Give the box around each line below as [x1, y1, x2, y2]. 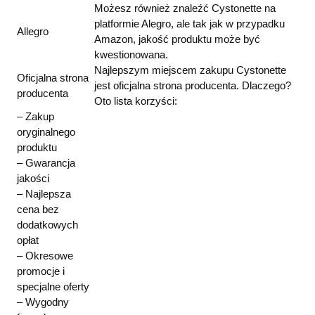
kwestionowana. [94, 48, 168, 60]
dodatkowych [17, 218, 78, 231]
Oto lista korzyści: [94, 94, 177, 107]
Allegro [17, 25, 49, 37]
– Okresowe [17, 249, 73, 262]
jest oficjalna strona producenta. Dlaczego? [94, 79, 291, 91]
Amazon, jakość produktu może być [94, 32, 260, 45]
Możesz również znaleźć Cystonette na [94, 1, 276, 14]
